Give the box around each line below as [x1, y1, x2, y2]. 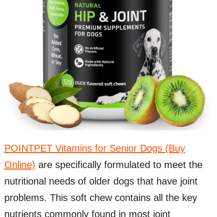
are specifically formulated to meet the [35, 159, 202, 170]
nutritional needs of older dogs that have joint [4, 176, 198, 187]
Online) [4, 159, 35, 170]
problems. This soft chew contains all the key [4, 192, 197, 203]
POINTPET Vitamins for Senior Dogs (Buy [4, 143, 185, 154]
